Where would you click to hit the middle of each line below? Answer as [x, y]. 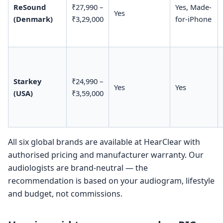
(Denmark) [33, 19]
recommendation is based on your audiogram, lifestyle [111, 181]
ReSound [29, 7]
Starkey [27, 81]
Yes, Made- [193, 7]
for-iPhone [193, 19]
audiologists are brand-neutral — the [78, 168]
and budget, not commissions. [65, 194]
